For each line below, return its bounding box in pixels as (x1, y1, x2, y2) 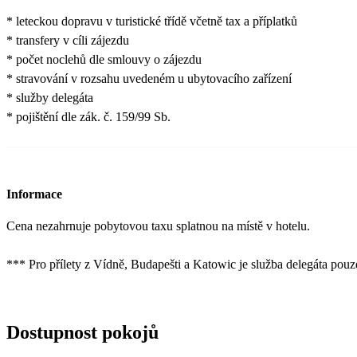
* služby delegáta (6, 91, 93, 105)
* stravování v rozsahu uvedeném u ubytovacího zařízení (6, 72, 292, 86)
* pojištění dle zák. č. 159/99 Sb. (6, 110, 171, 124)
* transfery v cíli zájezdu (6, 33, 132, 48)
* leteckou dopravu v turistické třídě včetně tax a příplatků (6, 14, 297, 29)
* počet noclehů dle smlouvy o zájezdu (6, 53, 205, 67)
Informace (6, 186, 62, 201)
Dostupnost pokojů (6, 321, 159, 343)
